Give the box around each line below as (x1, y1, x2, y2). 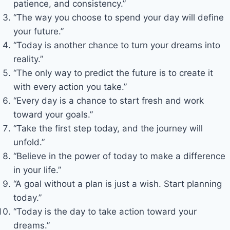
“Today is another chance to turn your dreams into (13, 40, 220, 50)
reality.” (13, 54, 43, 64)
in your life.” (13, 165, 61, 175)
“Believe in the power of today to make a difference (13, 151, 225, 161)
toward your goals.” (13, 109, 93, 120)
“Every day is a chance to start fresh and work (13, 95, 204, 106)
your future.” (13, 26, 64, 36)
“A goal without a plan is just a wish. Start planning (13, 179, 222, 189)
